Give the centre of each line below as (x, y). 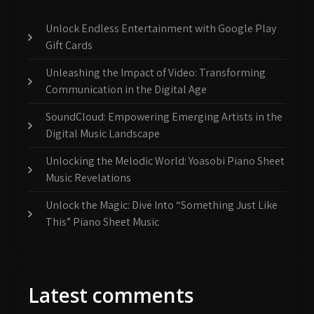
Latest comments (111, 295)
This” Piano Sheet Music (102, 222)
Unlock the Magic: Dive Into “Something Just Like (162, 205)
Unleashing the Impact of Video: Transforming (156, 73)
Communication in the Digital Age (126, 90)
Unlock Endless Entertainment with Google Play (161, 29)
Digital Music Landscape (103, 134)
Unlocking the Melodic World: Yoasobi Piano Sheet (165, 161)
